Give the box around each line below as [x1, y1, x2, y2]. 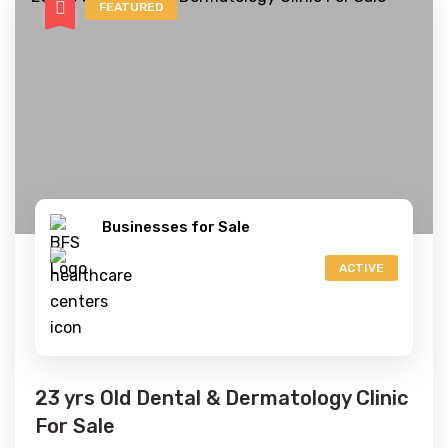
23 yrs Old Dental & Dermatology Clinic [35, 386, 408, 410]
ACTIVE [339, 261, 384, 275]
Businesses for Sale [102, 218, 250, 236]
